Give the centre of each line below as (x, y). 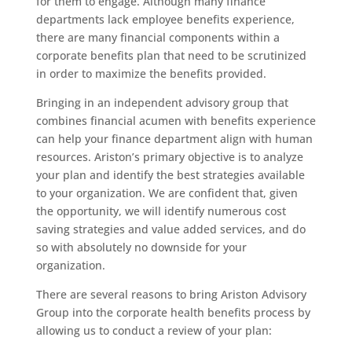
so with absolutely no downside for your (141, 247)
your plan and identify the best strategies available (170, 175)
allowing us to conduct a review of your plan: (154, 330)
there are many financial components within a (158, 37)
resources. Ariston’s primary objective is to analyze (169, 157)
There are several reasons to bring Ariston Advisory (171, 294)
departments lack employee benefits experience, (165, 19)
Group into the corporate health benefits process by (173, 312)
